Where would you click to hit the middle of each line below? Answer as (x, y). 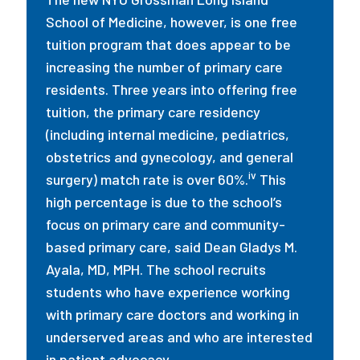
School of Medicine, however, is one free (172, 22)
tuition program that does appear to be (169, 44)
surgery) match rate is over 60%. (147, 179)
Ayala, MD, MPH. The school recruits (156, 269)
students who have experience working (168, 292)
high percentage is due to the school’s (164, 202)
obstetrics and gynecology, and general (170, 157)
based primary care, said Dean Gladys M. (172, 247)
